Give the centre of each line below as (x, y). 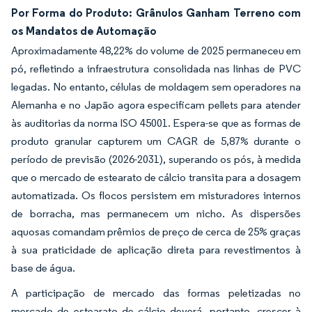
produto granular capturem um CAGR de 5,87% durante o (156, 141)
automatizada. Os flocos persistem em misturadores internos (156, 195)
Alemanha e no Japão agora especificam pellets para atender (156, 105)
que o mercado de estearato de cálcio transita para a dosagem (156, 177)
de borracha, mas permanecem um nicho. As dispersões (156, 213)
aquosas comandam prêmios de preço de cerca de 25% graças (156, 232)
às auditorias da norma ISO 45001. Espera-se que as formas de (156, 123)
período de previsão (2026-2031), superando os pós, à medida (156, 159)
